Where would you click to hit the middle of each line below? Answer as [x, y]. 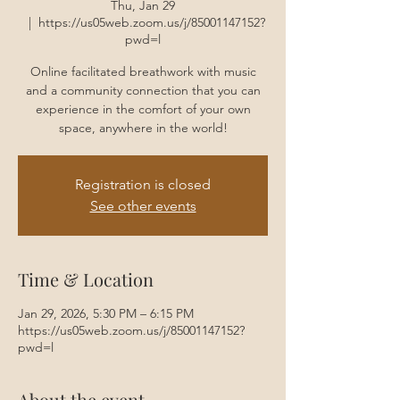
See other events [143, 206]
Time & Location [86, 279]
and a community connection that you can [143, 90]
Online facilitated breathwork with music [143, 71]
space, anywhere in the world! [143, 128]
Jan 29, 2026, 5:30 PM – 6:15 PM [106, 313]
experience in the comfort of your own [143, 109]
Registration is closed [143, 184]
